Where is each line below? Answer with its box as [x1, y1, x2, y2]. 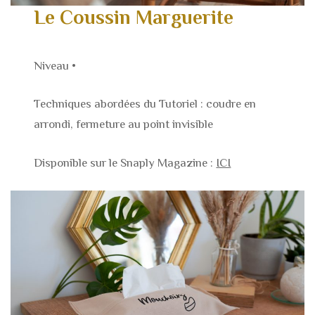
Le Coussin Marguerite [34, 6, 234, 29]
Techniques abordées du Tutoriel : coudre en [34, 97, 257, 111]
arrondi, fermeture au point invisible [34, 117, 214, 131]
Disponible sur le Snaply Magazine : [34, 155, 217, 169]
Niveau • [34, 58, 77, 72]
